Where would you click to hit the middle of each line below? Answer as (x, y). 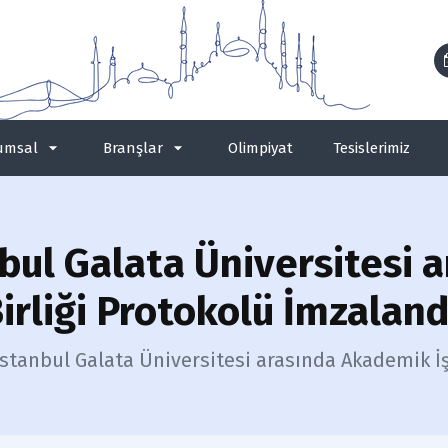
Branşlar (133, 148)
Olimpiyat (260, 148)
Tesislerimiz (371, 148)
